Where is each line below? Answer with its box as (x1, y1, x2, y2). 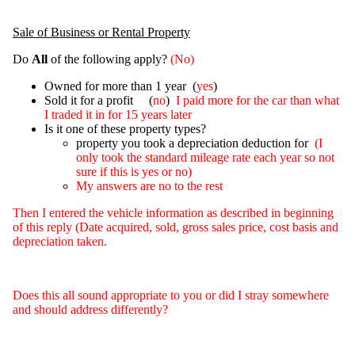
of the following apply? (48, 52, 170, 66)
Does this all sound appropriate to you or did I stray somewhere (13, 288, 329, 302)
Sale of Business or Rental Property (13, 25, 190, 39)
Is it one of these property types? (44, 121, 206, 136)
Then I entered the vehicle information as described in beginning (13, 205, 334, 219)
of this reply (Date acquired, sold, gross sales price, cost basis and (13, 219, 338, 234)
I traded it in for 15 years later (44, 107, 192, 121)
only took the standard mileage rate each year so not (76, 150, 334, 164)
